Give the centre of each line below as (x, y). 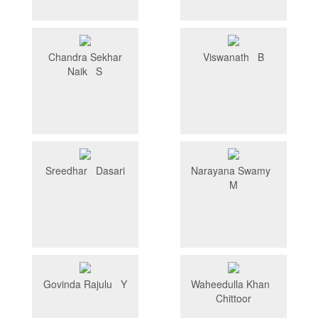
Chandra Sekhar (85, 57)
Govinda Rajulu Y (85, 284)
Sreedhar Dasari (85, 171)
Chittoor (233, 298)
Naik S (85, 71)
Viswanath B (233, 57)
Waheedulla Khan (233, 284)
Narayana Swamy (233, 171)
